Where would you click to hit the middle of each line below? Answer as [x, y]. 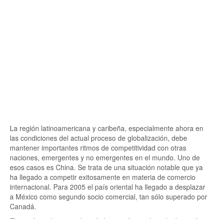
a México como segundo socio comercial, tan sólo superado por [109, 197]
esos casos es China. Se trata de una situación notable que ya [106, 167]
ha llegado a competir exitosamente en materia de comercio [103, 177]
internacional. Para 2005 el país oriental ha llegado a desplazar [108, 187]
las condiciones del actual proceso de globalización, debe [99, 138]
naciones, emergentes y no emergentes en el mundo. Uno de [105, 157]
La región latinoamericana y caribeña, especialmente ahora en [107, 128]
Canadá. [23, 206]
